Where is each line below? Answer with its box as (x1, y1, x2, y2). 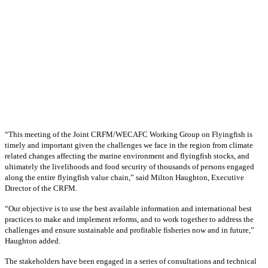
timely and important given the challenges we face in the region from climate (5, 141, 253, 150)
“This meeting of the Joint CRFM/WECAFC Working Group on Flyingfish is (5, 130, 252, 139)
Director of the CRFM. (5, 184, 77, 193)
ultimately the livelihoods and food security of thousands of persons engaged (5, 162, 254, 172)
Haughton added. (5, 236, 60, 246)
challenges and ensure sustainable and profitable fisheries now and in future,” (5, 226, 254, 235)
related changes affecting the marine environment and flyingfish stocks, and (5, 151, 249, 161)
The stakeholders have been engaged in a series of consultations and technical (5, 257, 257, 266)
